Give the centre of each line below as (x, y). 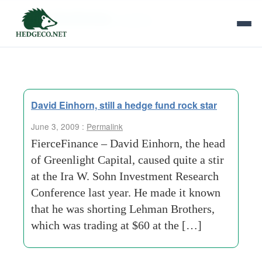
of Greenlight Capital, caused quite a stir (127, 160)
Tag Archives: (71, 18)
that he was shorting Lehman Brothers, (123, 209)
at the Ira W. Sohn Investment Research (125, 176)
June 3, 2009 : (59, 126)
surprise (135, 20)
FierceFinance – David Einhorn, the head (128, 143)
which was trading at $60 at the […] (116, 225)
